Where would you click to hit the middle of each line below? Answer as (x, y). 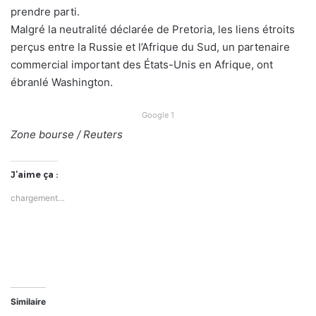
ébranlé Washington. (62, 82)
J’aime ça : (34, 174)
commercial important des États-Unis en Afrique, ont (142, 64)
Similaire (28, 301)
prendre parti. (45, 11)
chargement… (38, 197)
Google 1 (158, 115)
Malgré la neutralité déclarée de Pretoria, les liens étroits (153, 29)
